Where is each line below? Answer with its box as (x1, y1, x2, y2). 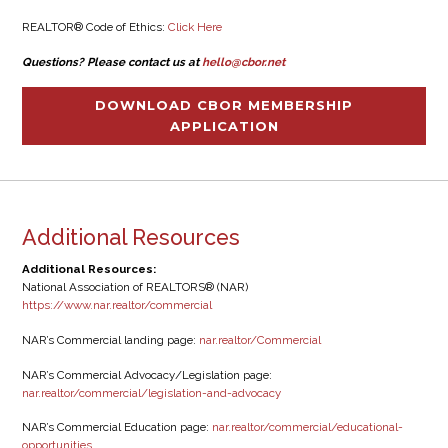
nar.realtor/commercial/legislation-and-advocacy (21, 385, 281, 400)
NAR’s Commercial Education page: (21, 420, 212, 435)
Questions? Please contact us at (21, 54, 202, 69)
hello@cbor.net (201, 54, 285, 69)
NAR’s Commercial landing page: (21, 332, 199, 347)
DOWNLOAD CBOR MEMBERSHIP (95, 97, 353, 114)
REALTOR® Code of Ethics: (21, 20, 168, 35)
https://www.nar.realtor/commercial (21, 298, 212, 313)
